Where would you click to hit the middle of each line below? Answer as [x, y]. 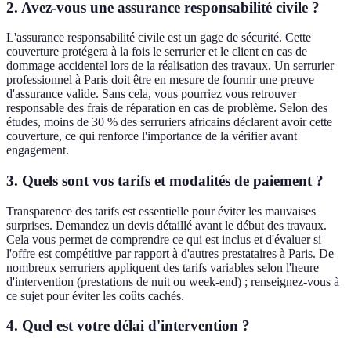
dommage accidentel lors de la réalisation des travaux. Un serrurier [170, 66]
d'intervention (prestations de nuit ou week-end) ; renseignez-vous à [173, 281]
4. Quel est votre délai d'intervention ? [128, 326]
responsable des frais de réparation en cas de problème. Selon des [167, 108]
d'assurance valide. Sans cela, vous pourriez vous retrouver [151, 94]
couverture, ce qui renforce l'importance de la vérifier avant [152, 136]
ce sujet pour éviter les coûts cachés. [95, 295]
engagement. [38, 150]
